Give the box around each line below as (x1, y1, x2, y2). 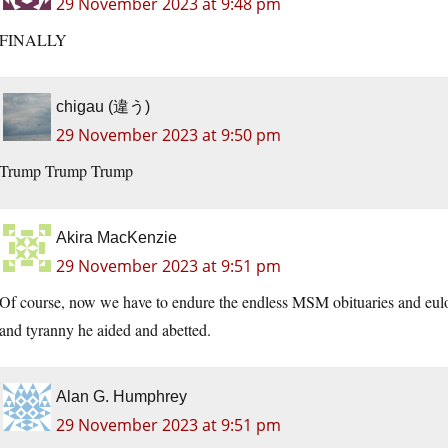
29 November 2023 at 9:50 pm (56, 124, 281, 147)
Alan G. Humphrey (56, 388, 187, 406)
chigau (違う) (56, 98, 150, 116)
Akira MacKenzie (56, 229, 177, 247)
